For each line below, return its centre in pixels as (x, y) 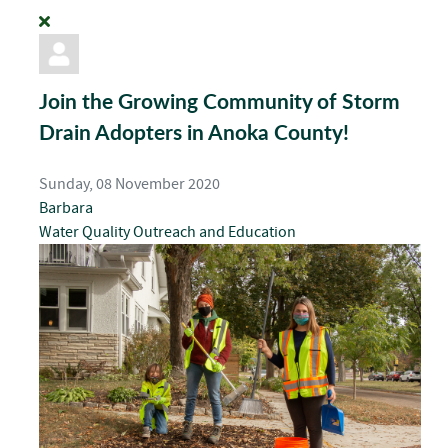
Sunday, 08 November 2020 (129, 184)
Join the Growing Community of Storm (219, 101)
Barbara (66, 208)
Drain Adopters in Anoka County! (194, 132)
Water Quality (86, 232)
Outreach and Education (214, 232)
